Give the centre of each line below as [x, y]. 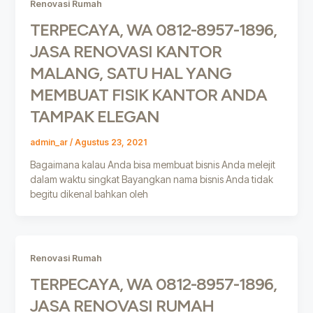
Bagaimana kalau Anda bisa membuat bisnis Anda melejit [152, 165]
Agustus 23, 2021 [110, 143]
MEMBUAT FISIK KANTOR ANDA [148, 95]
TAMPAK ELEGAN [94, 117]
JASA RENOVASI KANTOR [125, 52]
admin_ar [50, 143]
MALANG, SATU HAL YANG [130, 73]
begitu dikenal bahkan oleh [89, 194]
